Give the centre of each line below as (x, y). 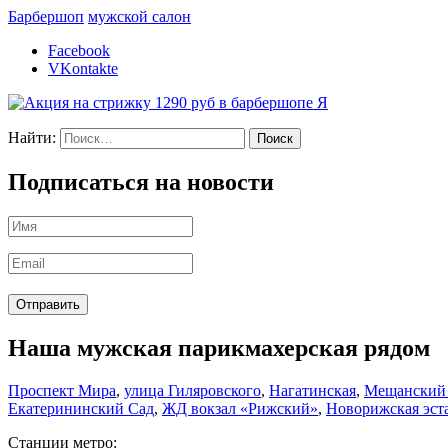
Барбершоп (46, 17)
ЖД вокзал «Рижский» (240, 409)
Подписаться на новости (141, 182)
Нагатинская (312, 391)
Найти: (32, 138)
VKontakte (83, 69)
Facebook (79, 51)
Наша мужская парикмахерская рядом (219, 348)
